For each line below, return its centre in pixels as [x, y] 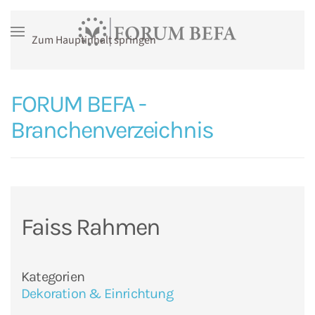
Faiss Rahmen [90, 227]
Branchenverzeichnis [112, 130]
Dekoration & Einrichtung [97, 294]
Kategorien [53, 277]
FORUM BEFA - [78, 104]
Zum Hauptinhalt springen [94, 40]
